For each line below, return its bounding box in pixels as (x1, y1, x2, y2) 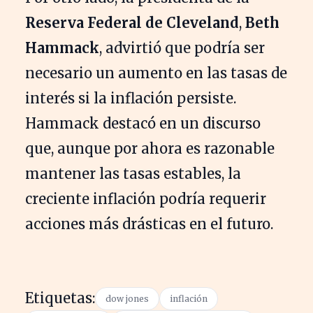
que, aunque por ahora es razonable (25, 139, 275, 157)
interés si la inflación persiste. (25, 89, 236, 107)
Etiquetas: (25, 289, 95, 307)
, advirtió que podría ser (99, 38, 265, 57)
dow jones (105, 293, 149, 304)
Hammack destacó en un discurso (25, 114, 261, 132)
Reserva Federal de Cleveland (25, 13, 239, 31)
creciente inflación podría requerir (25, 189, 266, 208)
